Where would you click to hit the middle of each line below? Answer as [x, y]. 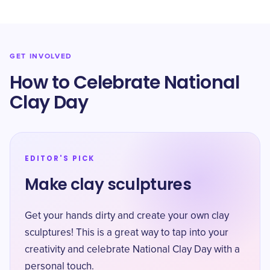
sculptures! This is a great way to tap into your [127, 233]
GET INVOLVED [41, 56]
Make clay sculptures [108, 184]
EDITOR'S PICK [60, 159]
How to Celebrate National [124, 83]
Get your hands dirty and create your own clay [127, 216]
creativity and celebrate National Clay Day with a [132, 250]
